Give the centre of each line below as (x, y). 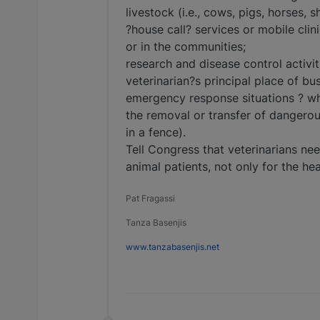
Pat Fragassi (150, 199)
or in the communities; (186, 47)
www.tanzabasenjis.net (172, 247)
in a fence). (156, 132)
